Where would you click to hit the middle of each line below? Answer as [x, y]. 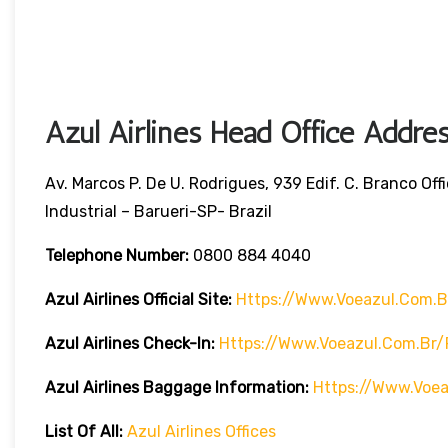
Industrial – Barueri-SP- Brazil [158, 212]
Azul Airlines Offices [201, 432]
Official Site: [187, 300]
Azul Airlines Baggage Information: [177, 388]
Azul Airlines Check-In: [130, 344]
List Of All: [84, 432]
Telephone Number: [119, 256]
